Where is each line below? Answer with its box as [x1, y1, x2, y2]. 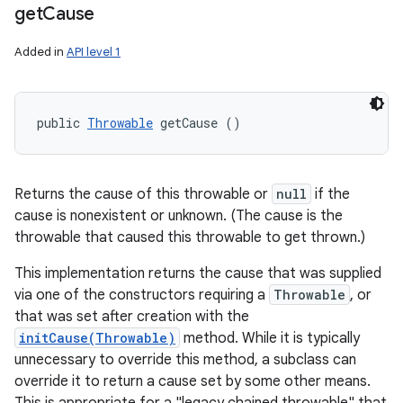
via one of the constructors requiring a [14, 286, 269, 304]
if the [311, 185, 350, 203]
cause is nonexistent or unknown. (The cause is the [14, 207, 343, 225]
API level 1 [67, 44, 121, 59]
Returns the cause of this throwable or [14, 185, 272, 203]
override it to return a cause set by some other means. [14, 372, 371, 390]
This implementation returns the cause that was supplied [14, 264, 381, 282]
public [37, 114, 87, 131]
